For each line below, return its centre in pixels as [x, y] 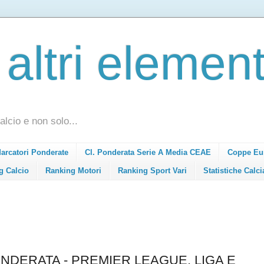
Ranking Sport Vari [152, 170]
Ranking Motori [73, 170]
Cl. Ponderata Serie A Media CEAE [148, 153]
